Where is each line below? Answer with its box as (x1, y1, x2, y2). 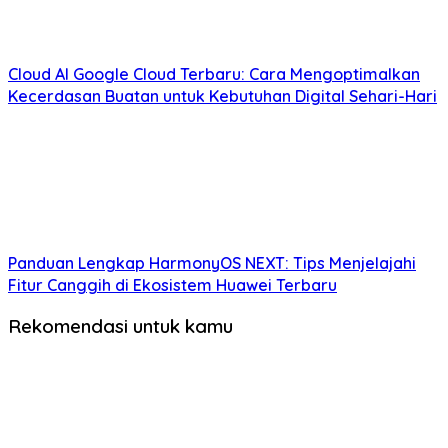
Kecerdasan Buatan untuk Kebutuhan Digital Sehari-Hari (8, 85, 437, 106)
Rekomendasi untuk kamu (8, 314, 233, 339)
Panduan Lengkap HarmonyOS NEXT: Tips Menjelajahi (8, 252, 416, 273)
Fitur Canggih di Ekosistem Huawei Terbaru (8, 274, 337, 295)
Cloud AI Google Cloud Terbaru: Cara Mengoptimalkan (8, 63, 420, 84)
